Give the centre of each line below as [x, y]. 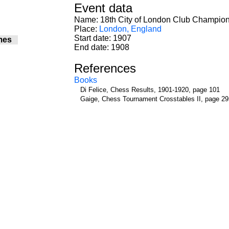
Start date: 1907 [103, 38]
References [105, 68]
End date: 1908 [102, 47]
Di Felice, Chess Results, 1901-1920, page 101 [150, 90]
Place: [87, 29]
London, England [130, 29]
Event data [103, 8]
